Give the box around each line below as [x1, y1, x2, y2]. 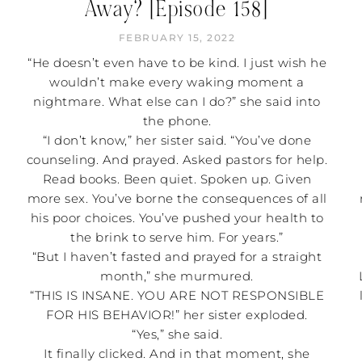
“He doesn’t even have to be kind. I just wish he [27, 54, 327, 70]
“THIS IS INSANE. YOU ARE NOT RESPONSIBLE [30, 287, 325, 303]
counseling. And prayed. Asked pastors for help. [26, 151, 328, 167]
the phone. [142, 112, 212, 128]
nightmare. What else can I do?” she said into [33, 93, 321, 109]
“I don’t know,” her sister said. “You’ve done [42, 132, 312, 148]
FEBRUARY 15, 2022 [118, 31, 236, 44]
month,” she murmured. [100, 267, 254, 284]
